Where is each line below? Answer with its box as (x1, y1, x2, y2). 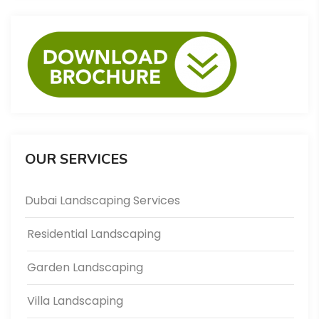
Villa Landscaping (27, 293, 123, 310)
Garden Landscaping (27, 259, 143, 276)
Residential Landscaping (27, 226, 161, 243)
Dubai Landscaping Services (25, 192, 180, 209)
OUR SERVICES (25, 150, 127, 169)
